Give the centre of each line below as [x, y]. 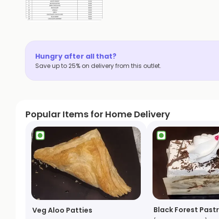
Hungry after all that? [76, 56]
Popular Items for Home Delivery [98, 114]
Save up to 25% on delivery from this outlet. [98, 66]
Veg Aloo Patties [62, 210]
